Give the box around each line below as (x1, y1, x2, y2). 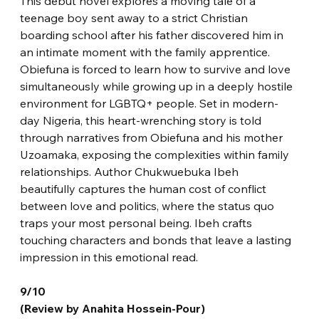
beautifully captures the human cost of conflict (20, 181, 270, 196)
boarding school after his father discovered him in (20, 27, 287, 42)
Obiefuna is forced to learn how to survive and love (20, 61, 294, 76)
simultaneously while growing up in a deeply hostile (20, 78, 296, 93)
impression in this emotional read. (20, 249, 199, 264)
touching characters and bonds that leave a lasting (20, 232, 295, 247)
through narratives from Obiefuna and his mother (20, 130, 286, 145)
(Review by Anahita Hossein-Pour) (20, 300, 206, 315)
